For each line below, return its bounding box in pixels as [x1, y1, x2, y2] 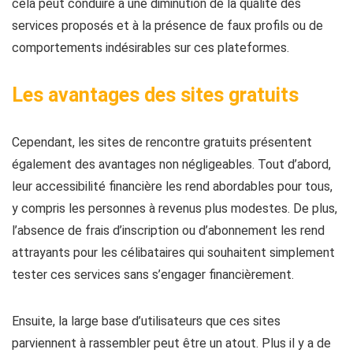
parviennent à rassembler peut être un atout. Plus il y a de [12, 336, 331, 351]
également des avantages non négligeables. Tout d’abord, [12, 157, 331, 172]
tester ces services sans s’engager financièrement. [12, 267, 294, 282]
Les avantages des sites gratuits [12, 84, 299, 106]
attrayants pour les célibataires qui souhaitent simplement [12, 245, 335, 260]
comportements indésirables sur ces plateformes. [12, 40, 289, 55]
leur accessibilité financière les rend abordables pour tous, [12, 179, 333, 194]
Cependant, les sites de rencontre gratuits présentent [12, 135, 312, 150]
